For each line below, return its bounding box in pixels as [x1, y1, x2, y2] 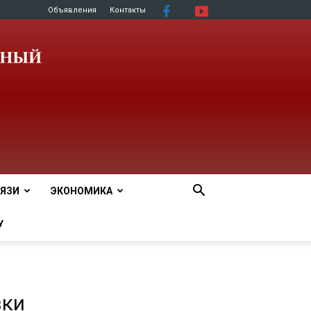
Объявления [48, 6, 96, 15]
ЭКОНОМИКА [51, 185, 112, 196]
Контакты [110, 6, 146, 15]
